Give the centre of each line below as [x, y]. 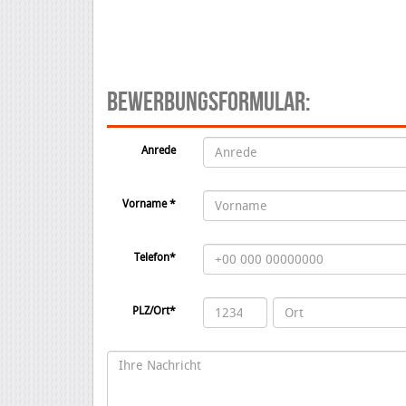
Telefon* [155, 257]
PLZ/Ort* [154, 311]
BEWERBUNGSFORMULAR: [209, 101]
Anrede [158, 150]
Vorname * [149, 204]
